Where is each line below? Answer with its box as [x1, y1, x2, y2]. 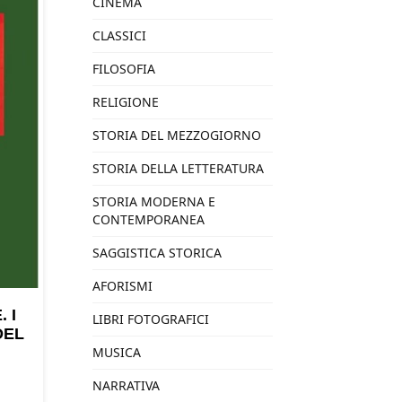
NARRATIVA [92, 377, 160, 394]
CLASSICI [92, 27, 146, 44]
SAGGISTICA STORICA [92, 244, 222, 261]
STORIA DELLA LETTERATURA [92, 160, 264, 177]
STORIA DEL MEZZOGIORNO [92, 127, 261, 144]
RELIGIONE [92, 93, 159, 110]
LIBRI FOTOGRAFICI [92, 310, 209, 328]
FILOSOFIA [92, 60, 155, 77]
